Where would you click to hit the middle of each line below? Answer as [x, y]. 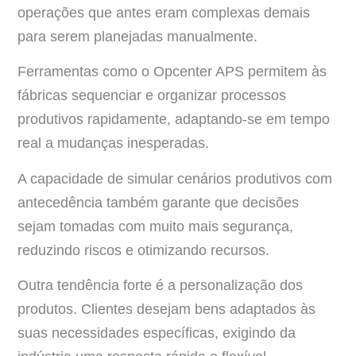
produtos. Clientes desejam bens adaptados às [166, 309]
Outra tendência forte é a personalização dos [160, 285]
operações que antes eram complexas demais [164, 12]
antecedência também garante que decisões [158, 202]
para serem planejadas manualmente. [137, 36]
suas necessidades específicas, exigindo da [157, 333]
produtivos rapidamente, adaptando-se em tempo [174, 120]
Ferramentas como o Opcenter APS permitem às [172, 72]
